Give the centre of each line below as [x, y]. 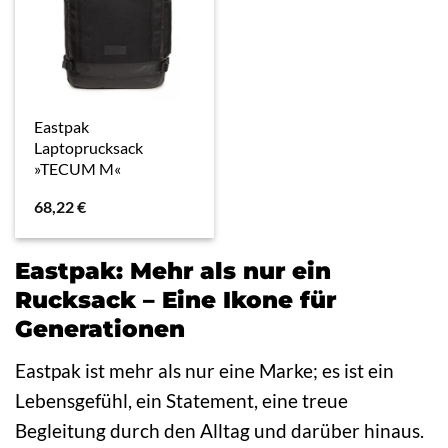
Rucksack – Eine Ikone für [175, 300]
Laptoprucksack [89, 148]
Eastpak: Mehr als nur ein [173, 271]
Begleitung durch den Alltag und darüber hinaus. [219, 430]
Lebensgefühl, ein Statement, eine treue [181, 400]
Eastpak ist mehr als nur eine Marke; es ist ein [204, 370]
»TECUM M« [78, 169]
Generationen [100, 329]
